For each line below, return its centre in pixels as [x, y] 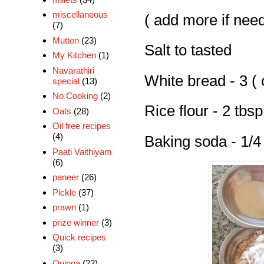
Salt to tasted [188, 50]
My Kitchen [74, 55]
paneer [65, 177]
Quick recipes [79, 237]
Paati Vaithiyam [82, 151]
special [66, 81]
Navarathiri [73, 70]
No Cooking [75, 96]
